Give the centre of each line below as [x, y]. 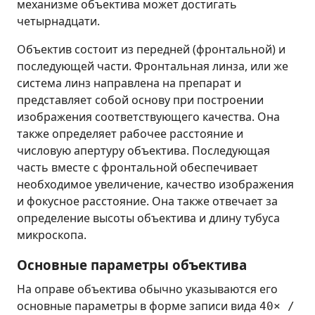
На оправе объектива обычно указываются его [147, 289]
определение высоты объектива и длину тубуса [148, 218]
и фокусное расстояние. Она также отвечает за [147, 201]
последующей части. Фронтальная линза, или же [153, 66]
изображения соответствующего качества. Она [148, 117]
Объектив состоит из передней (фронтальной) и [151, 50]
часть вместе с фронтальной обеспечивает [137, 168]
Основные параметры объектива [132, 265]
